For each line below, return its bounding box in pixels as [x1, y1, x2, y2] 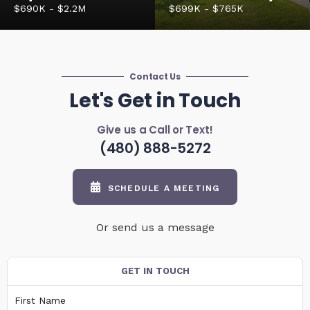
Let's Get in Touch [69, 87, 241, 115]
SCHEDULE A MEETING [107, 183, 220, 194]
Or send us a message [95, 221, 215, 235]
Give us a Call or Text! [96, 122, 214, 138]
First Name [15, 295, 66, 307]
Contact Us [129, 71, 181, 83]
